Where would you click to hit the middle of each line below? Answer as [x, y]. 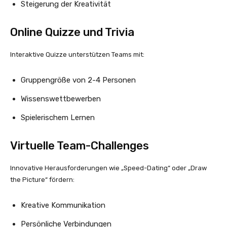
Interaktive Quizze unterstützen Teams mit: [77, 54]
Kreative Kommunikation [63, 205]
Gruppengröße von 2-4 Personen [78, 80]
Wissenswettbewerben [61, 99]
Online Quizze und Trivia [72, 32]
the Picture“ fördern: [42, 179]
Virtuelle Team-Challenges [80, 145]
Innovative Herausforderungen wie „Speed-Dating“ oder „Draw [108, 168]
